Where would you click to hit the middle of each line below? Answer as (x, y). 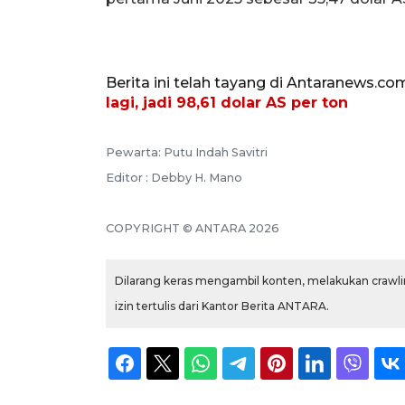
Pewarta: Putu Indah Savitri (187, 152)
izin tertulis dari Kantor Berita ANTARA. (222, 306)
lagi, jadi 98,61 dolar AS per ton (227, 102)
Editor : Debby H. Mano (174, 177)
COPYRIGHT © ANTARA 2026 (193, 228)
